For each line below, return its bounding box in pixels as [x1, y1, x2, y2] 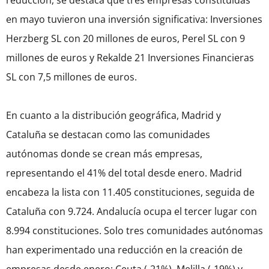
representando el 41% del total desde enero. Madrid [6, 166, 242, 180]
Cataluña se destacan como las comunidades [6, 128, 210, 142]
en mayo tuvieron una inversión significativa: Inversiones [6, 13, 262, 26]
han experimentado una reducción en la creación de [6, 243, 243, 257]
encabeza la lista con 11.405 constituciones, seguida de [6, 186, 255, 199]
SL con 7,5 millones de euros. [6, 70, 137, 84]
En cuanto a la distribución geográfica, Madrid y [6, 109, 221, 122]
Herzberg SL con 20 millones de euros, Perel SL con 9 [6, 32, 245, 46]
